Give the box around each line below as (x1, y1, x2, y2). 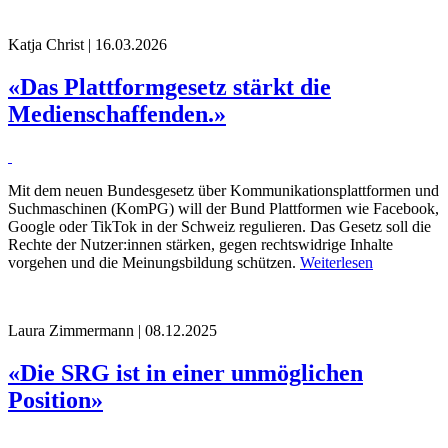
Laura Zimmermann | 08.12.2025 (8, 321, 217, 339)
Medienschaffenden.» (8, 100, 226, 127)
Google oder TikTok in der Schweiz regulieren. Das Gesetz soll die (8, 217, 431, 235)
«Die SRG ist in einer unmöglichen (8, 359, 363, 386)
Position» (8, 386, 103, 413)
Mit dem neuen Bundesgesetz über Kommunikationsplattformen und (8, 181, 439, 199)
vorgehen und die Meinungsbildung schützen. (8, 253, 300, 271)
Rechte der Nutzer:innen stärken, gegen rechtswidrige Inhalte (8, 235, 393, 253)
